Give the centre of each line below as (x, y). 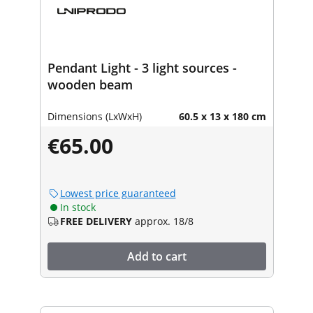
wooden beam (90, 84)
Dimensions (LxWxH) (94, 116)
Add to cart (156, 256)
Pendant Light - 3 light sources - (142, 67)
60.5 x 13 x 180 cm (222, 116)
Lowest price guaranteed (118, 193)
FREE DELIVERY (96, 221)
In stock (78, 207)
